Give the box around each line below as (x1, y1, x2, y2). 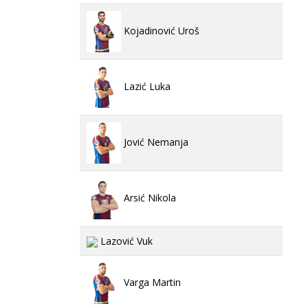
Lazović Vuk (98, 234, 153, 247)
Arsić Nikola (121, 190, 176, 204)
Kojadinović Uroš (121, 23, 199, 37)
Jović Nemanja (121, 135, 188, 148)
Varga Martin (121, 275, 181, 289)
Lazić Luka (121, 79, 170, 93)
